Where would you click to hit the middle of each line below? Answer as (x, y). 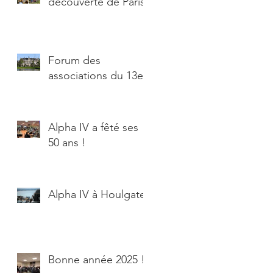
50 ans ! (67, 143)
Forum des (74, 61)
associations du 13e (96, 76)
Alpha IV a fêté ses (93, 128)
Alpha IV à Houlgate (97, 195)
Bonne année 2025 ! (97, 260)
